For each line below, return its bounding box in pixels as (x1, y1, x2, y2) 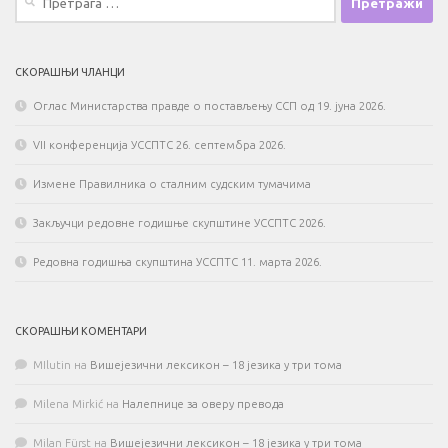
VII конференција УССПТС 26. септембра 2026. (33, 138, 286, 151)
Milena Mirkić (33, 397, 103, 410)
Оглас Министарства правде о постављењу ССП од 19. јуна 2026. (33, 99, 386, 112)
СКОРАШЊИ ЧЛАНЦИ (15, 65, 125, 78)
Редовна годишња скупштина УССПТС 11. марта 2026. (33, 255, 322, 268)
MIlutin (33, 358, 71, 371)
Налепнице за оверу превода (122, 397, 284, 410)
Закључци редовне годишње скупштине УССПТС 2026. (33, 216, 326, 229)
